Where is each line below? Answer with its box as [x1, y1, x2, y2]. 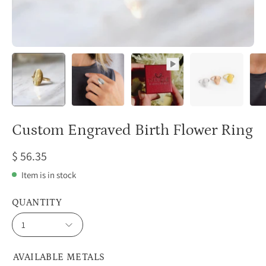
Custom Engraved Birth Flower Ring [12, 122, 253, 139]
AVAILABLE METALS [13, 251, 105, 262]
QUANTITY [12, 197, 62, 208]
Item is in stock [21, 169, 76, 180]
